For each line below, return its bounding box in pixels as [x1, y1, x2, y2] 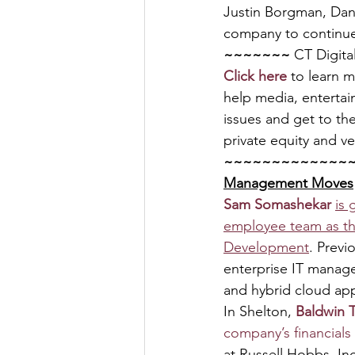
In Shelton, [223, 303, 296, 320]
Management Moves [223, 174, 353, 192]
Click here [223, 67, 287, 85]
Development [223, 239, 309, 256]
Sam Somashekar [223, 196, 335, 213]
